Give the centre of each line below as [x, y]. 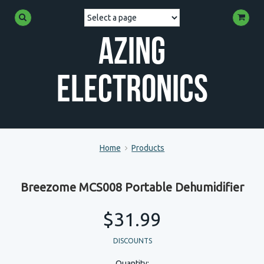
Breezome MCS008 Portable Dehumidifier [132, 187]
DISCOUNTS [133, 241]
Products [148, 148]
